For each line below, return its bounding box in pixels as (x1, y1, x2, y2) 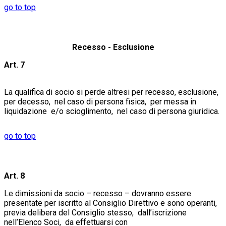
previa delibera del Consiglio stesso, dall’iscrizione (4, 207, 187, 217)
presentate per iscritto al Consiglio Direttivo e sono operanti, (4, 198, 219, 208)
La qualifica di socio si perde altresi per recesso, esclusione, (4, 87, 220, 97)
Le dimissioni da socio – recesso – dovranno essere (4, 188, 191, 198)
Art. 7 (4, 60, 25, 70)
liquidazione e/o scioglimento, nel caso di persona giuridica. (4, 106, 219, 116)
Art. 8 (4, 171, 25, 181)
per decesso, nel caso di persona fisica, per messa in (4, 96, 196, 106)
